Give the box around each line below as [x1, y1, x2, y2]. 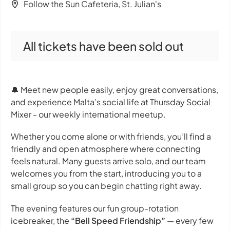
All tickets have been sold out [23, 39, 184, 54]
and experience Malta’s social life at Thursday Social [11, 97, 210, 108]
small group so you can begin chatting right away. [11, 180, 202, 191]
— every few [165, 215, 214, 226]
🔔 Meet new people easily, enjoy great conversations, [11, 84, 218, 95]
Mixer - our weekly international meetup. [11, 109, 166, 120]
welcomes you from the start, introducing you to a [11, 168, 202, 179]
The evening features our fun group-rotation [11, 202, 179, 214]
